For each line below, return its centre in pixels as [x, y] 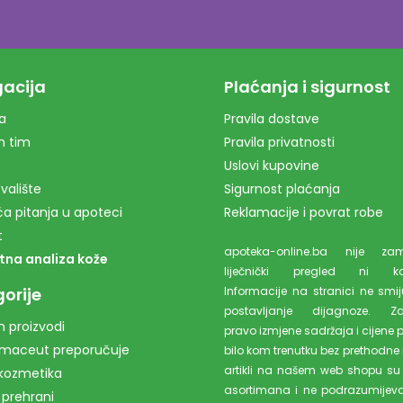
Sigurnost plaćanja [282, 189]
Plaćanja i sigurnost [307, 87]
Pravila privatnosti [279, 143]
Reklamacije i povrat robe [304, 213]
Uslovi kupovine [272, 166]
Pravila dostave [272, 119]
